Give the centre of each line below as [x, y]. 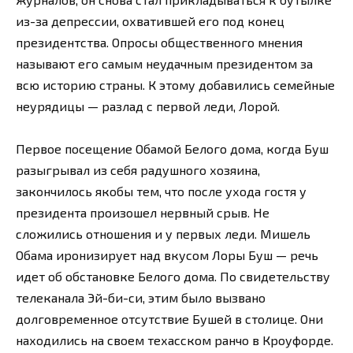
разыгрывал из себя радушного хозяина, [138, 169]
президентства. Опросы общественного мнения [159, 42]
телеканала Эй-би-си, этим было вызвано [141, 297]
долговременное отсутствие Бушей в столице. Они [169, 318]
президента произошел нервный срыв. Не [143, 212]
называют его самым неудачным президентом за [164, 63]
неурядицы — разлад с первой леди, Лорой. [148, 106]
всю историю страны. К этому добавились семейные [175, 84]
